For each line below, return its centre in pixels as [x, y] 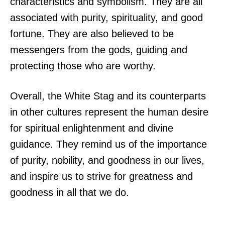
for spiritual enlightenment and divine [92, 128]
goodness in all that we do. [70, 192]
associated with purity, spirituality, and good [106, 17]
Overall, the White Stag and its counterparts [108, 96]
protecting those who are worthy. [83, 66]
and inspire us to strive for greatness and [101, 176]
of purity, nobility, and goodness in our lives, [107, 160]
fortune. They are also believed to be [92, 33]
